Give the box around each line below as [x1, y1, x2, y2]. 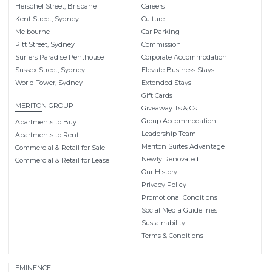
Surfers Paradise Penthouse [15, 52, 104, 61]
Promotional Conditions [141, 192, 217, 202]
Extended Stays [141, 78, 191, 87]
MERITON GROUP [15, 101, 73, 110]
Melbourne [15, 27, 50, 36]
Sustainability [141, 218, 185, 227]
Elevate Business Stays [141, 65, 214, 74]
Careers [141, 1, 165, 10]
